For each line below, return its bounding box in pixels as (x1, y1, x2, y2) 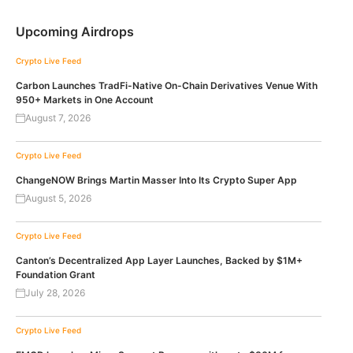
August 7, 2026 (25, 112, 91, 124)
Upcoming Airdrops (16, 24, 134, 40)
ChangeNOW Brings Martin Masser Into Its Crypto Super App (16, 174, 297, 187)
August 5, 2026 (25, 192, 91, 205)
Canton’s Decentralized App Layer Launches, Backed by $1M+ (16, 255, 303, 267)
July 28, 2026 (25, 287, 85, 299)
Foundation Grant (16, 269, 95, 281)
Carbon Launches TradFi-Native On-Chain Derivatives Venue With (16, 80, 318, 92)
